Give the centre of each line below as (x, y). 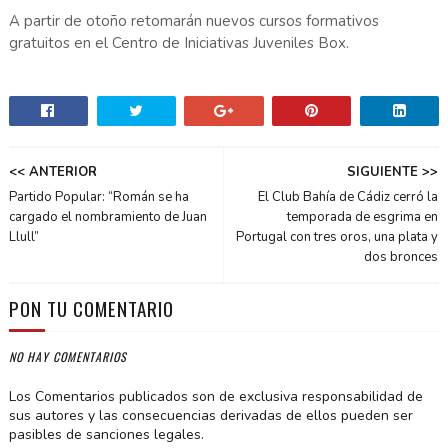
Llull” (23, 237)
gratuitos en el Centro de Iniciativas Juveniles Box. (180, 43)
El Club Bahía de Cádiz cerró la (348, 197)
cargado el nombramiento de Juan (107, 217)
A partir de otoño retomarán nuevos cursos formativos (193, 21)
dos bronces (401, 257)
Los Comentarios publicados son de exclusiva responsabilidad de (215, 397)
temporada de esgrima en (363, 217)
